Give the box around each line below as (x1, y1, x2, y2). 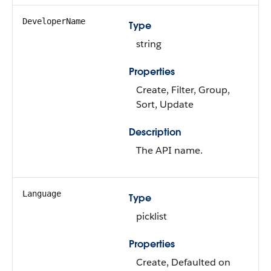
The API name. (136, 144, 203, 157)
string (136, 38, 162, 50)
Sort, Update (136, 98, 194, 111)
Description (129, 126, 181, 139)
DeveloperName (22, 16, 85, 26)
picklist (136, 210, 167, 223)
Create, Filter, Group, (136, 83, 230, 96)
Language (22, 189, 61, 198)
